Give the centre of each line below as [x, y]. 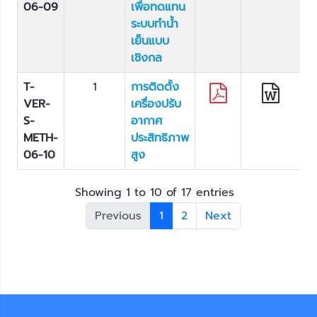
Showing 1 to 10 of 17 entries [154, 192]
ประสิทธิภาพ [160, 138]
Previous [118, 215]
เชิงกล [146, 58]
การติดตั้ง [155, 87]
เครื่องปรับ [156, 104]
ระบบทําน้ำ [155, 24]
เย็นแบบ [150, 41]
